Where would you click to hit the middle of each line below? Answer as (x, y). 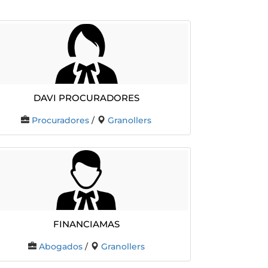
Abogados (60, 247)
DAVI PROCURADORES (86, 96)
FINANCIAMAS (86, 223)
